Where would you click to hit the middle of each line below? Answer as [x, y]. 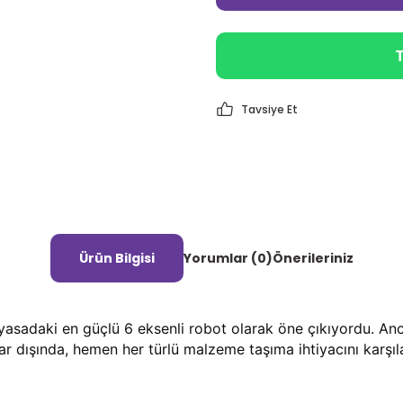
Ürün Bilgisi [116, 258]
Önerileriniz [313, 258]
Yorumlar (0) [228, 258]
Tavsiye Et [269, 109]
